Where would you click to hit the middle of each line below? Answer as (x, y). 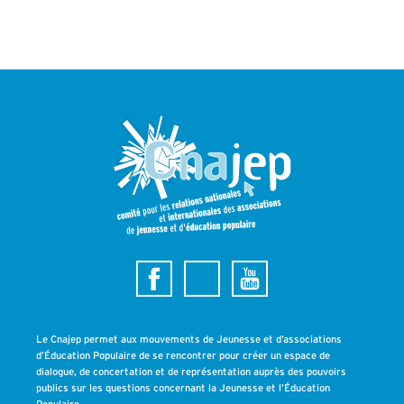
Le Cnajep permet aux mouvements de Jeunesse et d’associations (189, 340)
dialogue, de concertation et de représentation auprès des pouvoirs (191, 372)
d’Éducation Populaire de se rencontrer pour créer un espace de (183, 356)
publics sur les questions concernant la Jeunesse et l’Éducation (183, 388)
